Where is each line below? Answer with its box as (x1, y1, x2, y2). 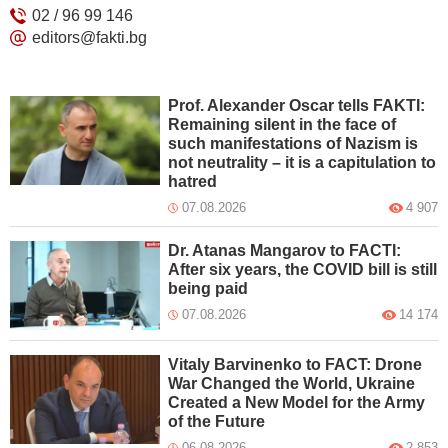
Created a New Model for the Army (168, 393, 426, 411)
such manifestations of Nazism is (168, 135, 419, 152)
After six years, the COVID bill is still (168, 261, 438, 278)
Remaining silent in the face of (168, 116, 397, 133)
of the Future (168, 412, 266, 430)
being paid (168, 280, 249, 297)
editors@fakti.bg (32, 29, 147, 46)
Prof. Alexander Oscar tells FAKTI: (168, 97, 426, 114)
